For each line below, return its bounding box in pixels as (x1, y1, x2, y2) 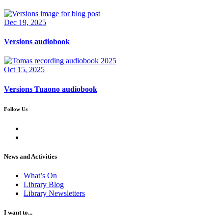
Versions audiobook (4, 37, 70, 46)
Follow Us (4, 106, 27, 112)
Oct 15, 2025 (4, 65, 45, 74)
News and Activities (4, 152, 57, 160)
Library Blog (24, 180, 64, 189)
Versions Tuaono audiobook (4, 84, 97, 93)
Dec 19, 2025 (4, 18, 46, 27)
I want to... (4, 209, 32, 217)
